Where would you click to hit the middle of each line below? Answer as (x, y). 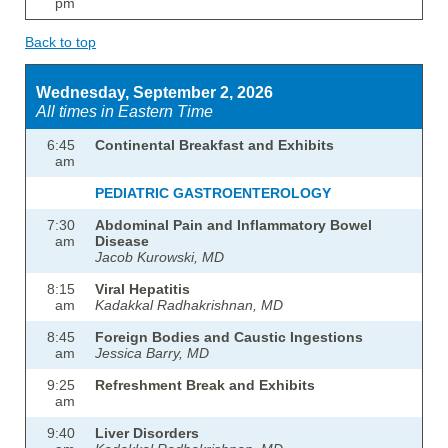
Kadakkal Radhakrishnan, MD (189, 305)
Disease (122, 241)
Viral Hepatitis (142, 289)
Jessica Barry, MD (152, 353)
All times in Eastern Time (124, 111)
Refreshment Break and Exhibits (205, 385)
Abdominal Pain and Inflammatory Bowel (233, 225)
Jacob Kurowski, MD (159, 257)
